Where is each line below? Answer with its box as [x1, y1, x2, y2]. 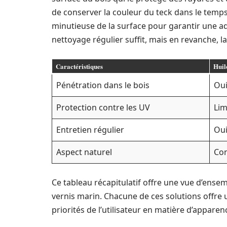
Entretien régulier [56, 124, 124, 135]
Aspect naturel [56, 146, 112, 158]
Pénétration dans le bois [56, 80, 149, 91]
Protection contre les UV [56, 102, 150, 113]
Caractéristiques [55, 61, 103, 71]
